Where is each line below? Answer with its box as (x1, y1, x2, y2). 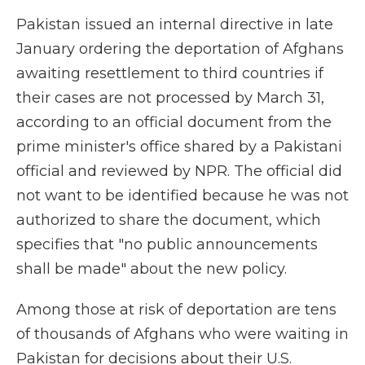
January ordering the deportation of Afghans (16, 40, 344, 58)
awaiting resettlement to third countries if (16, 64, 323, 82)
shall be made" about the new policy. (16, 260, 287, 278)
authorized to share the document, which (16, 211, 321, 229)
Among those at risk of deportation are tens (16, 301, 336, 319)
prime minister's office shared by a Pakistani (16, 138, 342, 156)
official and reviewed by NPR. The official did (16, 162, 342, 180)
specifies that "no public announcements (16, 235, 318, 253)
